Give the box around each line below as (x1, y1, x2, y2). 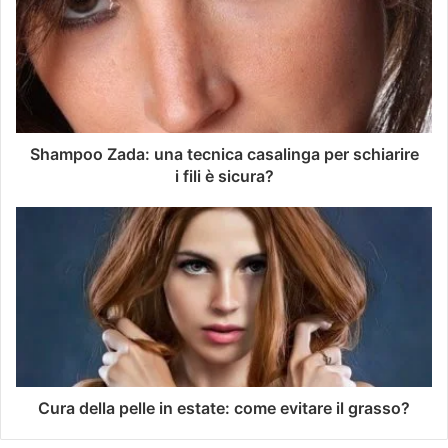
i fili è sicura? (174, 165, 274, 186)
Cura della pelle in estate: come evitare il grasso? (38, 397, 410, 418)
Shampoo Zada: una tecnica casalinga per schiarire (29, 143, 419, 164)
